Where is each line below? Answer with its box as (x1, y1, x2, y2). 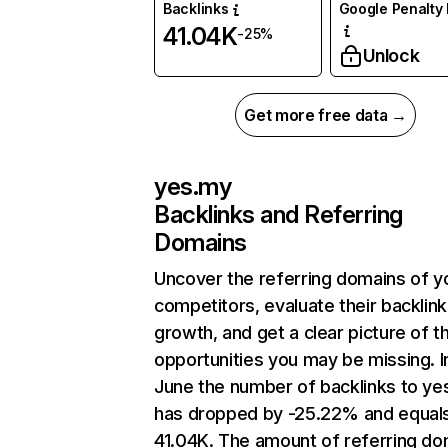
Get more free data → (244, 105, 407, 126)
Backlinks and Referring (154, 200, 403, 230)
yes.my (154, 172, 232, 202)
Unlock (362, 45, 420, 67)
